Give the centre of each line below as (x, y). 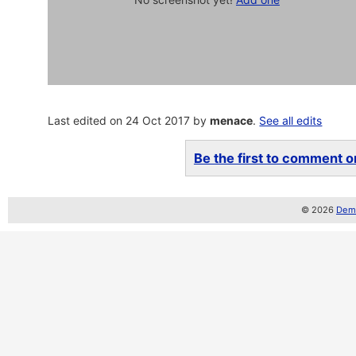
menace (232, 120)
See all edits (291, 120)
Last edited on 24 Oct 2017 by (129, 120)
